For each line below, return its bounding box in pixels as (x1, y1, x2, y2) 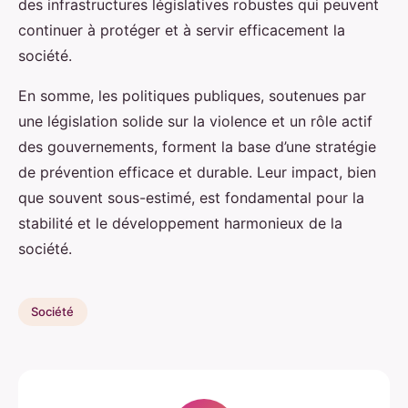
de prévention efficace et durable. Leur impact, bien (18, 162, 376, 181)
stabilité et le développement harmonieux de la (18, 213, 342, 232)
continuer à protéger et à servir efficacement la (18, 20, 345, 39)
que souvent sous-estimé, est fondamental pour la (18, 188, 364, 207)
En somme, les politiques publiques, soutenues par (18, 86, 366, 105)
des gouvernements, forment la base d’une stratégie (18, 137, 376, 156)
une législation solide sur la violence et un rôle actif (18, 111, 372, 130)
